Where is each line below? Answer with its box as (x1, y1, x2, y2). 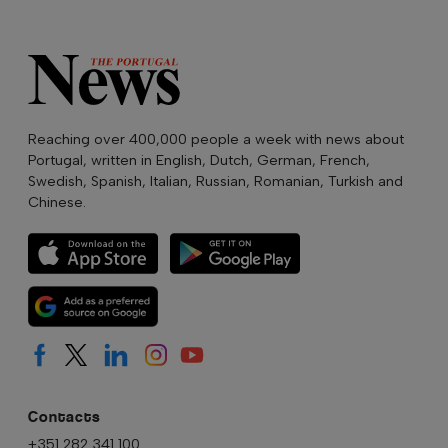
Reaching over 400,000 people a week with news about (28, 129, 404, 148)
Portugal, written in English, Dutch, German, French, (28, 150, 370, 169)
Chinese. (28, 192, 86, 211)
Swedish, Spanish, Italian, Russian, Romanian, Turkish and (28, 171, 403, 190)
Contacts (28, 406, 101, 426)
